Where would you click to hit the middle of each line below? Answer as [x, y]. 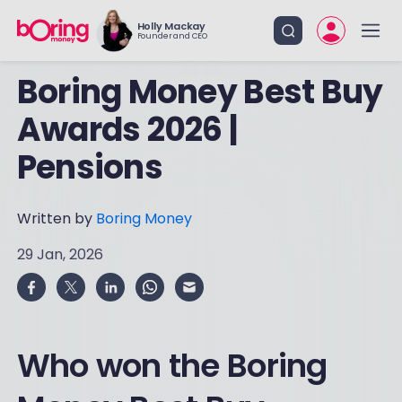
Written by [56, 218]
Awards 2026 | [127, 130]
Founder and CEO [172, 36]
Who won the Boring [172, 366]
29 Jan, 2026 [60, 254]
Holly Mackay [171, 26]
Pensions [89, 167]
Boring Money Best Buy [200, 92]
